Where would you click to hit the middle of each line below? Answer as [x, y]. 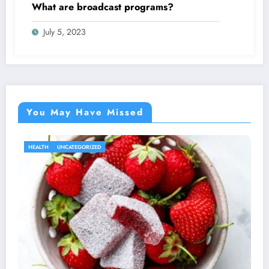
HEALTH [38, 147]
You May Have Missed [85, 112]
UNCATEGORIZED [79, 147]
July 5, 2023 [65, 32]
